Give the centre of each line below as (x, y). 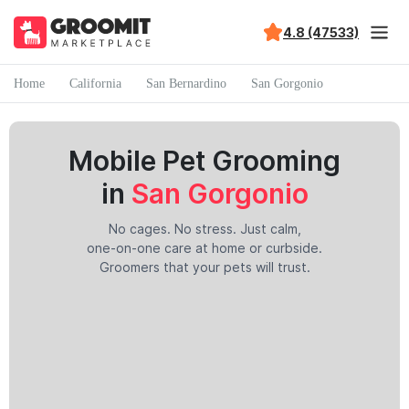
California (95, 83)
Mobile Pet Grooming (204, 161)
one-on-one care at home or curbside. (204, 248)
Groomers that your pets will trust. (204, 267)
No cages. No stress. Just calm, (204, 229)
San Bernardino (186, 83)
